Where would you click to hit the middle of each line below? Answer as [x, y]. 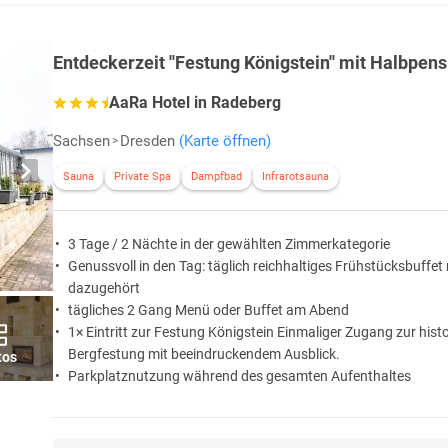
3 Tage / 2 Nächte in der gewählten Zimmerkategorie [229, 244]
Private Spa [142, 177]
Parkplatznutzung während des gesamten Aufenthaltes [239, 376]
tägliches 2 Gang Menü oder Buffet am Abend [208, 310]
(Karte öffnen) [225, 141]
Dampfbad [216, 177]
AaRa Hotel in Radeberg [195, 103]
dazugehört [104, 288]
